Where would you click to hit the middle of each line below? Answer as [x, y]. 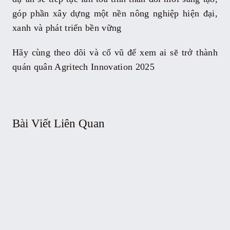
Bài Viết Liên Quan [58, 123]
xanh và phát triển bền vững [67, 27]
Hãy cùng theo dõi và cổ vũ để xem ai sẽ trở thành [115, 52]
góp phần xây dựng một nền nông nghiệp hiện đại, [115, 13]
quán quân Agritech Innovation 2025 [83, 66]
